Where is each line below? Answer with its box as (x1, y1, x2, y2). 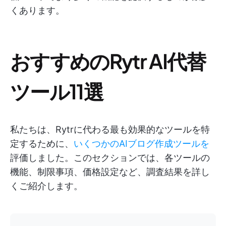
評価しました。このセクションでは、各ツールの (10, 152, 210, 163)
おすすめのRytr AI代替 (10, 48, 206, 74)
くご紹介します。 (10, 181, 83, 191)
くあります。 (10, 5, 65, 16)
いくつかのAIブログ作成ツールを (74, 138, 209, 149)
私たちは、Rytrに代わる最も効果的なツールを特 (10, 124, 210, 135)
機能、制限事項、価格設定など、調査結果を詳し (10, 166, 210, 177)
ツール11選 (10, 78, 103, 104)
